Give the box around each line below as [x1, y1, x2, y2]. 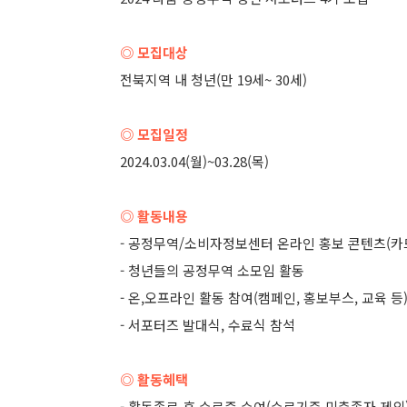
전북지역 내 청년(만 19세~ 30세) [120, 70, 307, 89]
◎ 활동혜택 [120, 370, 188, 389]
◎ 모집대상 [120, 43, 188, 62]
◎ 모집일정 [120, 124, 188, 144]
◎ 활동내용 [120, 206, 188, 225]
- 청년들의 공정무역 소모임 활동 [120, 261, 304, 280]
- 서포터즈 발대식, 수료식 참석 [120, 315, 295, 334]
